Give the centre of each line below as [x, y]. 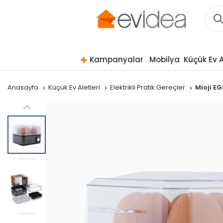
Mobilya [164, 59]
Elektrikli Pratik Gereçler [148, 87]
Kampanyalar [116, 59]
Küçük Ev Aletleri [75, 87]
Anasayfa [24, 87]
